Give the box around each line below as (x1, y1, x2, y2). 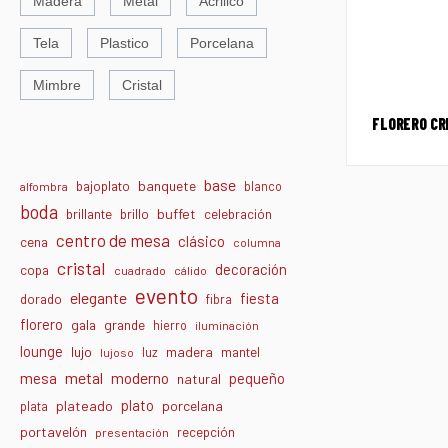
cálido (174, 263, 207, 278)
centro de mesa (56, 230, 170, 251)
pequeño (229, 369, 285, 388)
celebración (204, 206, 272, 223)
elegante (70, 288, 127, 308)
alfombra (20, 179, 68, 194)
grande (104, 316, 145, 334)
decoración (215, 260, 287, 279)
